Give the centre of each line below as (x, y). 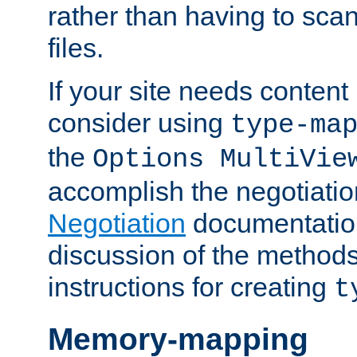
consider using (139, 122)
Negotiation (117, 223)
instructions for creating (191, 286)
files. (76, 47)
